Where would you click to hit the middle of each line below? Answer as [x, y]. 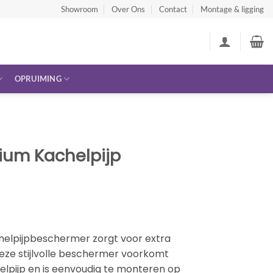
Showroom [79, 9]
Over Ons [129, 9]
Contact [173, 9]
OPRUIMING [38, 79]
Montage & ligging [232, 9]
